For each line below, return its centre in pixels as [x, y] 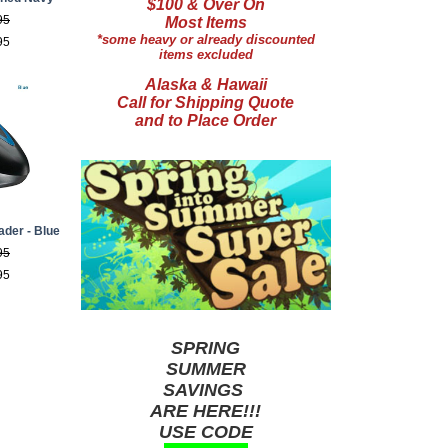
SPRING [205, 348]
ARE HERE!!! [205, 411]
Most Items [205, 22]
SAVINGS [205, 390]
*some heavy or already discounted [205, 39]
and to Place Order [205, 120]
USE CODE [205, 432]
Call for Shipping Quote [205, 102]
